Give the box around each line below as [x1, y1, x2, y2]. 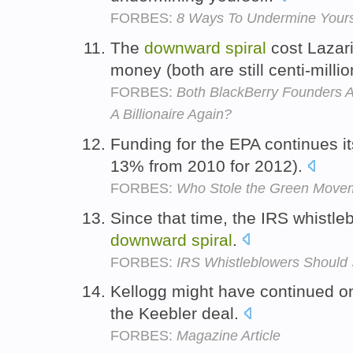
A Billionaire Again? [110, 106, 232, 122]
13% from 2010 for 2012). [110, 156, 307, 175]
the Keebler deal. [110, 304, 243, 323]
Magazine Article [176, 328, 281, 344]
